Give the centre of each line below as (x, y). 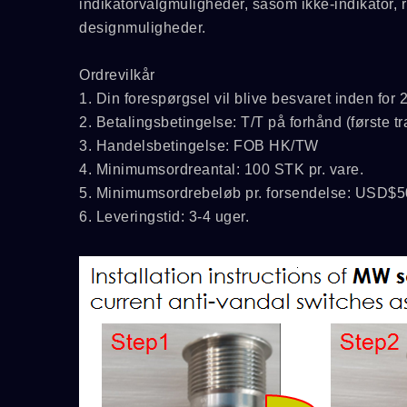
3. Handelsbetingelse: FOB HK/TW (199, 146)
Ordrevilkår (117, 75)
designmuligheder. (143, 28)
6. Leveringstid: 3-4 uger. (164, 217)
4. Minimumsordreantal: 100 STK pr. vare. (221, 169)
